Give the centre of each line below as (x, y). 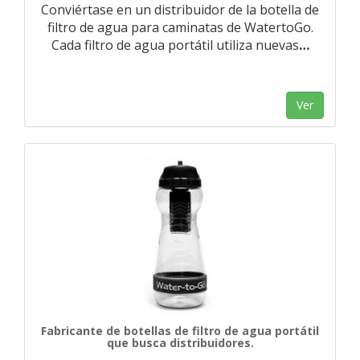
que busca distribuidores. (180, 343)
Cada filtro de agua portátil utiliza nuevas (175, 45)
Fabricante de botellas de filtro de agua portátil (180, 331)
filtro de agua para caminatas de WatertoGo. (180, 27)
